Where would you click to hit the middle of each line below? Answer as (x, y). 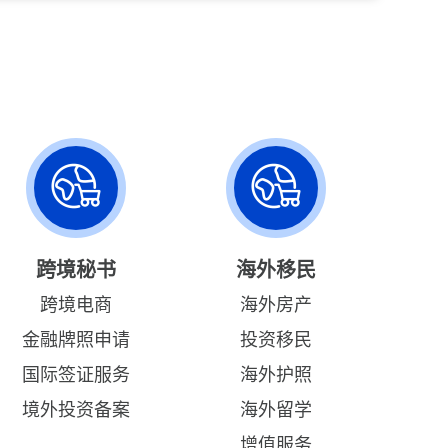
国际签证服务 (75, 375)
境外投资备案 (75, 410)
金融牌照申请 (75, 340)
